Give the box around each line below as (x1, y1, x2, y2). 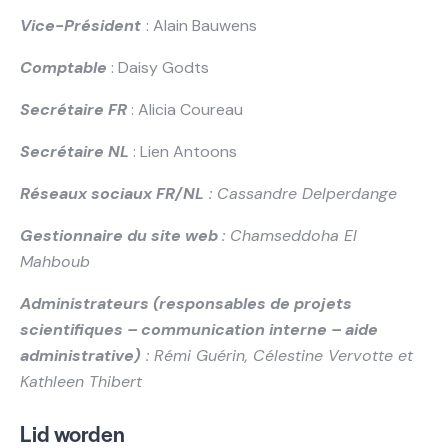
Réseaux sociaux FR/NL (20, 183, 204, 205)
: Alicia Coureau (127, 99, 243, 121)
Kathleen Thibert (20, 371, 142, 393)
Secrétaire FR (20, 99, 127, 121)
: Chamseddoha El (222, 225, 357, 247)
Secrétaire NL (20, 141, 129, 163)
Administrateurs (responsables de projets (20, 293, 352, 315)
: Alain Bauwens (146, 15, 257, 37)
